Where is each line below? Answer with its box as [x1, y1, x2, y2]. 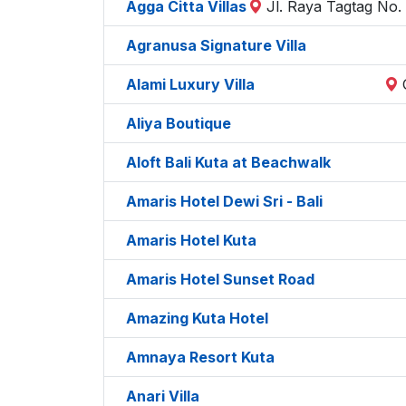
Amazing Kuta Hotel [126, 308, 268, 327]
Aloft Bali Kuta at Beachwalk [126, 152, 331, 171]
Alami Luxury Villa [126, 74, 255, 93]
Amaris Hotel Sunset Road [126, 269, 314, 288]
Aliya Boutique [126, 113, 231, 132]
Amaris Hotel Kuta [126, 230, 256, 249]
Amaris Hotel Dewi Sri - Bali [126, 191, 323, 210]
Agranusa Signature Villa [126, 35, 306, 54]
